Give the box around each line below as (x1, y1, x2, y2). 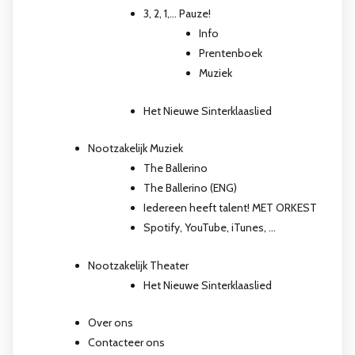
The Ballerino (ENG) (143, 181, 237, 196)
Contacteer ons (88, 335, 165, 350)
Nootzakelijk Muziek (88, 141, 183, 156)
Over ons (88, 315, 133, 330)
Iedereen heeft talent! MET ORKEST (143, 200, 317, 216)
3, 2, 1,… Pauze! (143, 6, 211, 21)
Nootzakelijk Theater (88, 258, 189, 273)
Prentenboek (199, 46, 262, 61)
